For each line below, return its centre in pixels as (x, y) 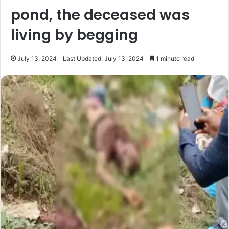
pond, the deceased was (100, 15)
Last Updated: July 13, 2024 (103, 58)
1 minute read (174, 58)
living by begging (74, 35)
